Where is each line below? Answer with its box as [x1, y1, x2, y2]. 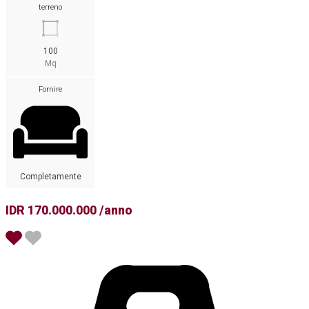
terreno [39, 3, 62, 12]
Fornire [39, 85, 62, 94]
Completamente [19, 171, 81, 181]
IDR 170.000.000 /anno [6, 202, 132, 217]
